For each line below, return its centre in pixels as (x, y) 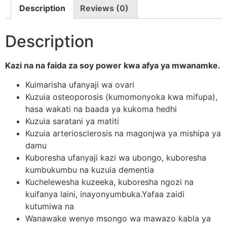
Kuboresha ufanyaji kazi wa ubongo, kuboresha (116, 158)
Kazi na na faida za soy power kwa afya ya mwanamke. (113, 66)
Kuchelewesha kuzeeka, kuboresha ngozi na (109, 182)
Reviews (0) (104, 8)
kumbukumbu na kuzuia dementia (90, 170)
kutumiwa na (50, 206)
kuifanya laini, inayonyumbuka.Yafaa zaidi (105, 194)
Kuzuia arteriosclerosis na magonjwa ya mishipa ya (123, 134)
